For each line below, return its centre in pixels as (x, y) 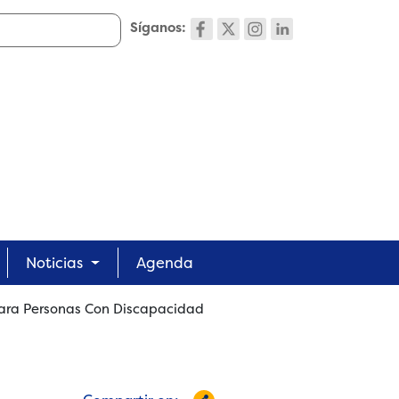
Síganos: (158, 28)
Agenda (164, 263)
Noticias (54, 263)
